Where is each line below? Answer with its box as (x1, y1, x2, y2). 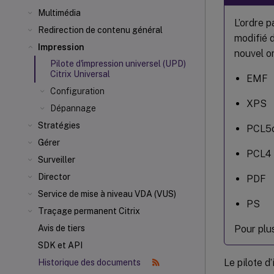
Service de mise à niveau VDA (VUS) (38, 189, 176, 199)
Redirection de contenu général (38, 25, 163, 35)
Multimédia (38, 8, 81, 18)
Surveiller (38, 155, 75, 165)
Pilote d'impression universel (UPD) (50, 59, 186, 68)
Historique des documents (38, 257, 143, 267)
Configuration (50, 86, 105, 96)
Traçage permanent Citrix (38, 206, 140, 216)
